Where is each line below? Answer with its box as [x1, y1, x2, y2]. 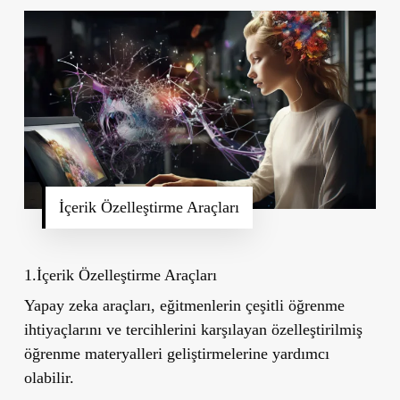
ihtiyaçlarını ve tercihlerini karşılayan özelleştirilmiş [23, 320, 362, 338]
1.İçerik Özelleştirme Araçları [23, 265, 217, 284]
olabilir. [23, 368, 74, 387]
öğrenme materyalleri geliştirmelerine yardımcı [23, 344, 329, 362]
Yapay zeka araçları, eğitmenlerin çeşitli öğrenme [23, 296, 345, 314]
